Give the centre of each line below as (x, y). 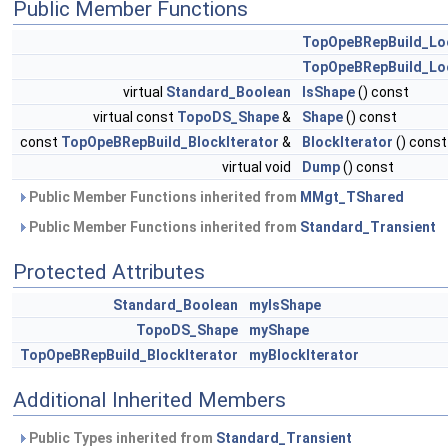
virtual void (258, 167)
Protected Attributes (109, 272)
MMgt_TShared (352, 197)
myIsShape (285, 305)
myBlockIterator (304, 355)
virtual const (135, 117)
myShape (279, 330)
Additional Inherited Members (149, 400)
